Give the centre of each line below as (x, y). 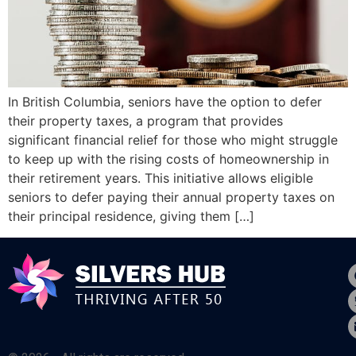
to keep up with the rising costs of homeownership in (168, 159)
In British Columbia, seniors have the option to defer (165, 102)
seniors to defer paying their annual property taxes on (171, 197)
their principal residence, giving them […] (131, 217)
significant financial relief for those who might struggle (173, 140)
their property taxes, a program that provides (145, 121)
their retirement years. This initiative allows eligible (161, 178)
